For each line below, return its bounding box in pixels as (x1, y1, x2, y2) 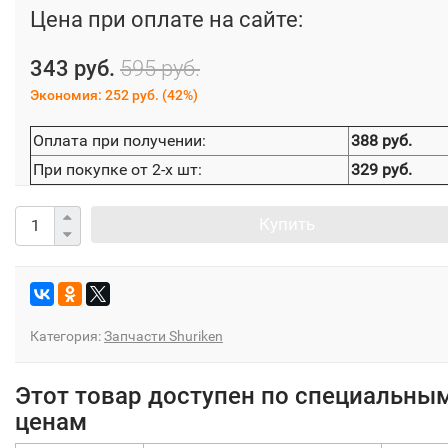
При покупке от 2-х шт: (33, 159, 202, 179)
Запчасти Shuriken (104, 327, 223, 344)
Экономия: (30, 86, 105, 103)
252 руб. (105, 86, 159, 103)
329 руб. (351, 159, 412, 179)
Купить (258, 213, 315, 234)
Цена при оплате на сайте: (30, 6, 303, 32)
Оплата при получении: (33, 130, 206, 150)
